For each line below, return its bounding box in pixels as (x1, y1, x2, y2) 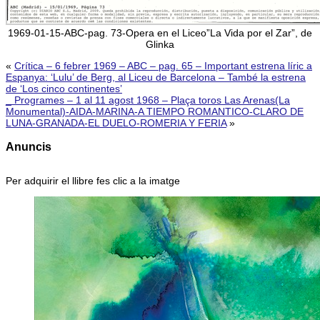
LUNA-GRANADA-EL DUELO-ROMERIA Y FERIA (6, 116, 226, 129)
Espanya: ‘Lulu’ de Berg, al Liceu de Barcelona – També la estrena (6, 71, 306, 83)
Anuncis (6, 139, 51, 153)
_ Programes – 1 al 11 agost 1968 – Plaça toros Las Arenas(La (6, 94, 290, 106)
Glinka (146, 38, 174, 50)
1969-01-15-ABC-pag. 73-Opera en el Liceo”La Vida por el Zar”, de (8, 26, 312, 39)
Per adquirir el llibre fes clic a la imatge (6, 175, 180, 187)
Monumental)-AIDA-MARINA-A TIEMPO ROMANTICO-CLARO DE (6, 105, 304, 117)
